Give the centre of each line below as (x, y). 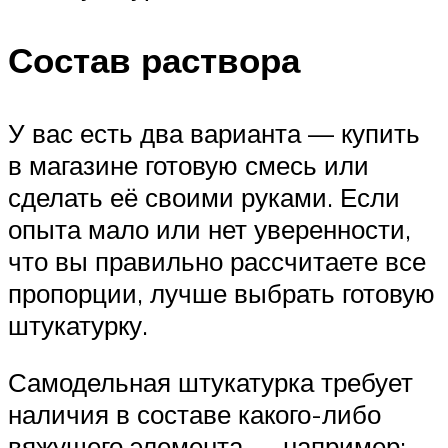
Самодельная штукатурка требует (210, 382)
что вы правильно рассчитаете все (217, 260)
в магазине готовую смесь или (188, 164)
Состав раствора (154, 59)
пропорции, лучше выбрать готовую (221, 292)
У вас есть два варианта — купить (214, 132)
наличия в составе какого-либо (194, 414)
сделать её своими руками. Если (204, 196)
